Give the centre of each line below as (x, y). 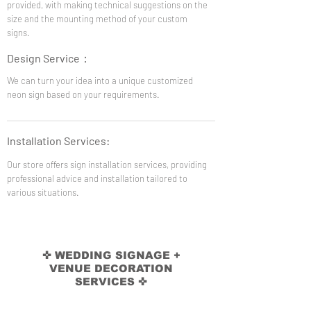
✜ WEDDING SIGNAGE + (111, 255)
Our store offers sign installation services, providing (107, 165)
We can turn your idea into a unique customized (100, 81)
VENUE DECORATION (111, 268)
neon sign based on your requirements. (83, 94)
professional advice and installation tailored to (97, 178)
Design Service (43, 58)
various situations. (43, 192)
